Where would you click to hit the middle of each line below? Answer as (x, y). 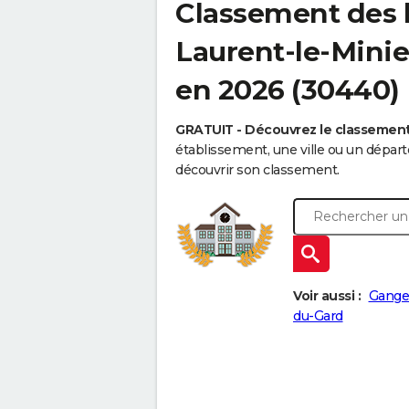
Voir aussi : (327, 296)
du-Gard (318, 316)
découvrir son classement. (257, 170)
